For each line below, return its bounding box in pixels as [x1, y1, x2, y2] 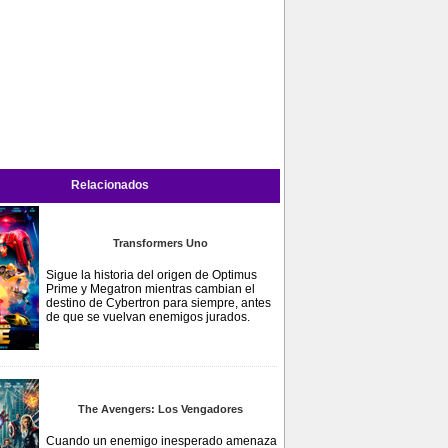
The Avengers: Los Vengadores [77, 403, 243, 415]
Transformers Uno [112, 237, 208, 249]
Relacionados [71, 178, 149, 192]
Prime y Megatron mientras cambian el [46, 282, 255, 296]
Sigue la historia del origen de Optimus [46, 268, 257, 282]
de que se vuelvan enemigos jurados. [46, 310, 250, 324]
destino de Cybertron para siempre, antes [46, 296, 271, 310]
